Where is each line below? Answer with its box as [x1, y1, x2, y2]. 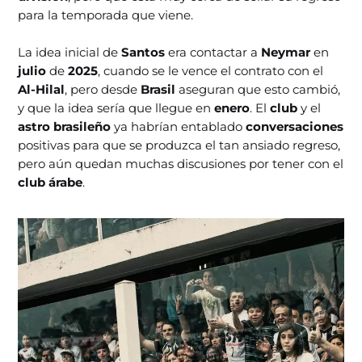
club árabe [18, 174, 83, 190]
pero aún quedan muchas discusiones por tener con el [18, 155, 344, 171]
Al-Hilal [18, 81, 65, 97]
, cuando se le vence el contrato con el [98, 62, 324, 78]
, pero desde [65, 81, 141, 97]
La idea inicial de [18, 44, 122, 60]
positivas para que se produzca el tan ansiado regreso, [18, 137, 341, 153]
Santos [121, 44, 169, 60]
